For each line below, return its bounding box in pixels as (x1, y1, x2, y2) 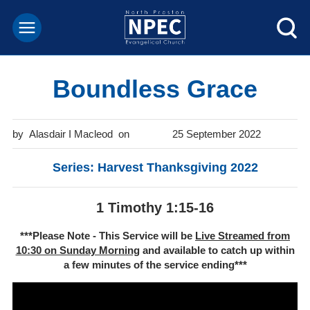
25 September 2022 (172, 127, 261, 140)
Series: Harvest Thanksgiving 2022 (52, 160, 258, 174)
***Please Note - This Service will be (20, 229, 195, 241)
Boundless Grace (53, 75, 257, 103)
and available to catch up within (139, 244, 295, 256)
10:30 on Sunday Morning (15, 244, 140, 256)
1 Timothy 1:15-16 (96, 199, 214, 215)
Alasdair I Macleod (28, 127, 113, 140)
